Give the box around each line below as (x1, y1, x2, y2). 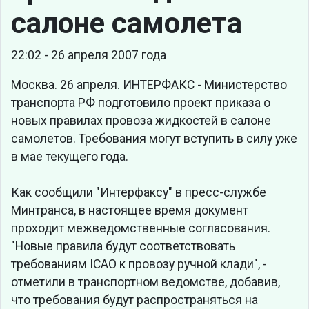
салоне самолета (11, 6, 242, 40)
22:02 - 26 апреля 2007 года (11, 48, 166, 63)
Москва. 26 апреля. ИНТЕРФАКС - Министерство (11, 78, 287, 92)
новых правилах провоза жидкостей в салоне (11, 114, 271, 128)
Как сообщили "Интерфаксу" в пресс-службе (11, 186, 266, 200)
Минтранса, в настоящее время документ (11, 203, 248, 218)
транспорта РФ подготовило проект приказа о (11, 96, 270, 110)
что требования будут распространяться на (11, 293, 258, 308)
